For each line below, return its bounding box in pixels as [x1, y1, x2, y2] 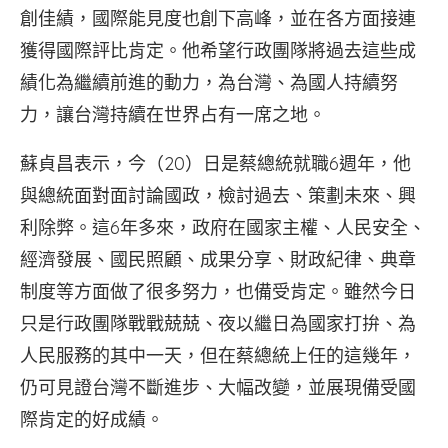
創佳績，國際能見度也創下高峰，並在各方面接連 [20, 7, 416, 30]
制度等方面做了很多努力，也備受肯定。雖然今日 [20, 280, 416, 303]
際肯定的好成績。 [20, 408, 164, 431]
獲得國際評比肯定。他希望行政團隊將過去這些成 [20, 39, 416, 62]
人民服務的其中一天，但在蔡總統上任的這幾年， [20, 344, 416, 367]
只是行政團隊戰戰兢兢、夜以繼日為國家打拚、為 [20, 312, 416, 335]
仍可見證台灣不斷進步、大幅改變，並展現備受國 [20, 376, 416, 399]
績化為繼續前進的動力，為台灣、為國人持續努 [20, 71, 398, 94]
